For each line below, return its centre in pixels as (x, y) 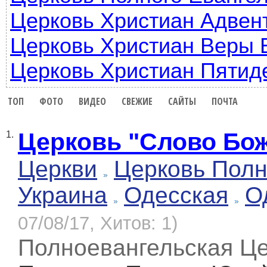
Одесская (176, 195)
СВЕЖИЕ (137, 101)
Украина (63, 195)
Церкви (58, 169)
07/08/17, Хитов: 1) (98, 223)
